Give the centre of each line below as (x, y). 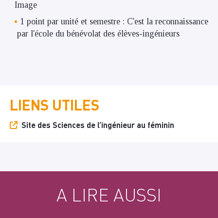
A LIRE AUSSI (109, 194)
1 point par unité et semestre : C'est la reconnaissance (114, 21)
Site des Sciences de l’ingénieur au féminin (98, 125)
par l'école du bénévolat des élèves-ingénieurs (97, 33)
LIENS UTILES (54, 104)
